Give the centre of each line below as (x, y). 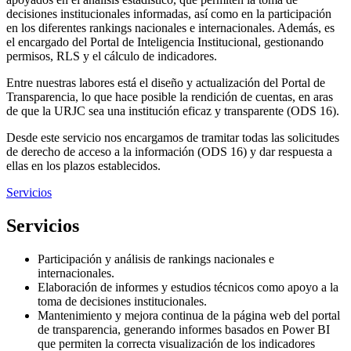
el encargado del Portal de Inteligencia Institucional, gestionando (165, 42)
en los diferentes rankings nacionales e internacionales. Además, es (170, 28)
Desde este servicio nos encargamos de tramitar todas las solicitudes (173, 138)
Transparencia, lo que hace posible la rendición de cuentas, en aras (170, 97)
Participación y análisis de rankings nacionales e (156, 259)
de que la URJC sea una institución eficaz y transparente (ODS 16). (173, 111)
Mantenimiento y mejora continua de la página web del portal (189, 316)
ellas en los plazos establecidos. (83, 166)
